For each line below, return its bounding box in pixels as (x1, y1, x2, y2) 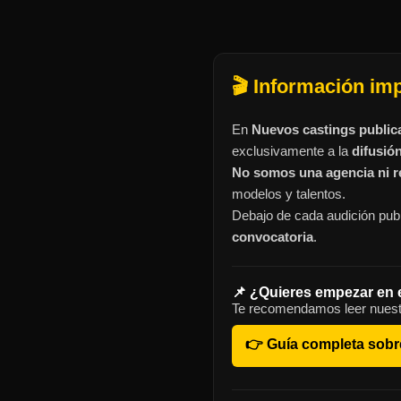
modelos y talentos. (232, 186, 346, 201)
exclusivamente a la (232, 143, 352, 158)
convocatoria (232, 229, 313, 244)
